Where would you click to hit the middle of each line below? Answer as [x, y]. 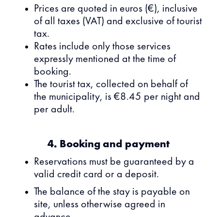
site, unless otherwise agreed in [100, 204]
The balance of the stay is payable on [112, 192]
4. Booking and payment [108, 144]
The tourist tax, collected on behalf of [111, 84]
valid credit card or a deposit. [96, 174]
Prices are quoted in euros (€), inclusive [116, 9]
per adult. [54, 109]
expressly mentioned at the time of [105, 59]
